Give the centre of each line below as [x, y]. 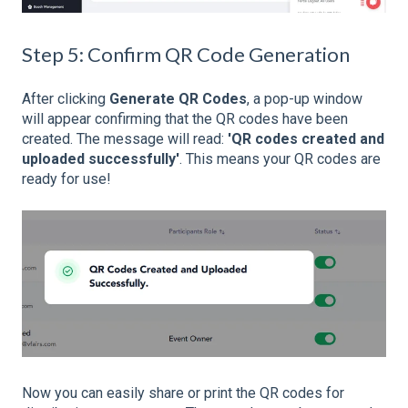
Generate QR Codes [178, 99]
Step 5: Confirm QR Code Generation [186, 54]
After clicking [66, 99]
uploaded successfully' [101, 159]
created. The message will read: [125, 139]
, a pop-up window [305, 99]
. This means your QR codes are [280, 159]
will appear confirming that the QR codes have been [185, 119]
